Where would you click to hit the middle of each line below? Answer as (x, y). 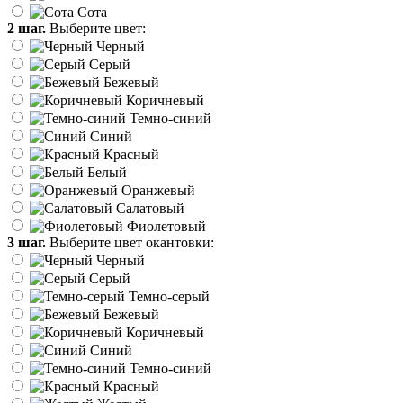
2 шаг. (27, 29)
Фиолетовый (165, 227)
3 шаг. (27, 243)
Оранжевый (157, 191)
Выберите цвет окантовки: (130, 243)
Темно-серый (167, 297)
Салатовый (148, 209)
